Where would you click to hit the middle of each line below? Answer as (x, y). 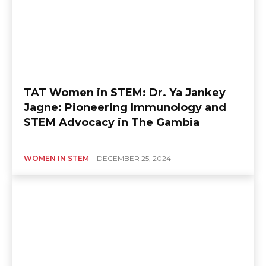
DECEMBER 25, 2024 (134, 158)
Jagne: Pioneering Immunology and (125, 107)
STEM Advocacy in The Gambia (112, 122)
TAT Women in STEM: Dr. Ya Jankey (125, 92)
